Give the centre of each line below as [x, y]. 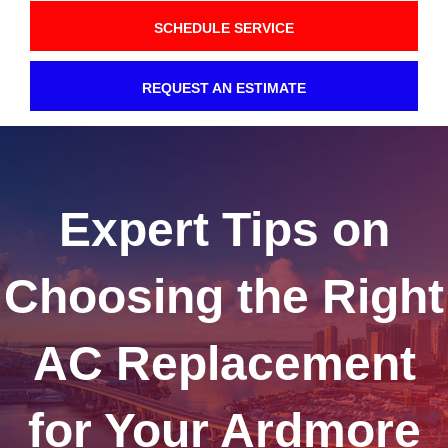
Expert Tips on [224, 230]
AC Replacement [224, 364]
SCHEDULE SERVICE [224, 28]
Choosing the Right [224, 297]
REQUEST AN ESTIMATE [224, 88]
